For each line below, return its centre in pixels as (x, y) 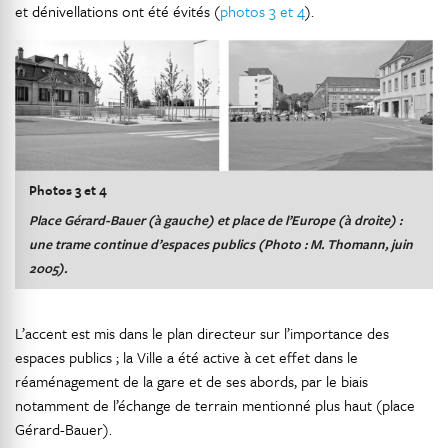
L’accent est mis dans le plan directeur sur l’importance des (202, 333)
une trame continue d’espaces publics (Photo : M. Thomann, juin (221, 244)
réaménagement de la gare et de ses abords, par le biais (191, 381)
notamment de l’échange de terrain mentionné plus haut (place (215, 405)
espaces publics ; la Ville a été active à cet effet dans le (186, 357)
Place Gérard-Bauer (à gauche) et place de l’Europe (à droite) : (215, 220)
